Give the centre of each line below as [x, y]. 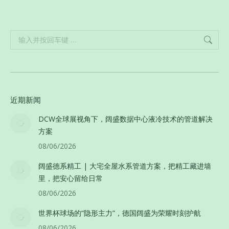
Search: [22, 35]
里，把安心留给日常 [71, 178]
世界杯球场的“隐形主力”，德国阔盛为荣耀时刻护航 [120, 213]
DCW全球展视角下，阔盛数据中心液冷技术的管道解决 [125, 119]
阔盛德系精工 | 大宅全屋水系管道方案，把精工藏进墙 [125, 166]
